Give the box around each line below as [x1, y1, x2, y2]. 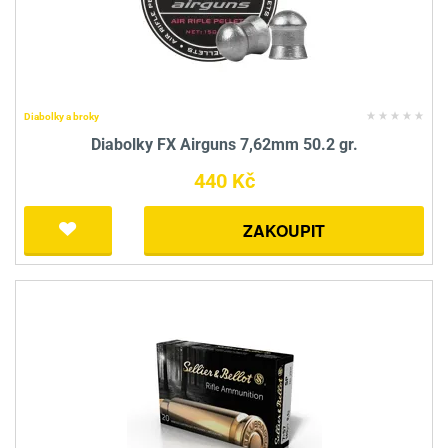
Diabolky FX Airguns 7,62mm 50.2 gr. [90, 134, 358, 154]
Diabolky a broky [24, 110, 99, 122]
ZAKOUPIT [243, 218, 325, 242]
